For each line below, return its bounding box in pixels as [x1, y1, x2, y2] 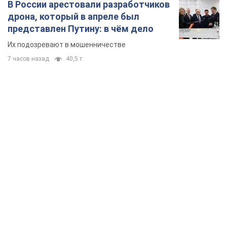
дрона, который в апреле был [8, 11, 139, 22]
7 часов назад [8, 55, 49, 63]
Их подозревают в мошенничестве [8, 41, 126, 49]
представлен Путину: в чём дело [8, 23, 154, 34]
